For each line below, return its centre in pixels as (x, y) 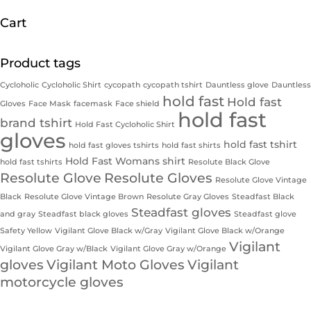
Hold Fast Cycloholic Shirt (125, 124)
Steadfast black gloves (83, 214)
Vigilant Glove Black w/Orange (225, 230)
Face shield (137, 103)
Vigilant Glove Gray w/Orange (168, 249)
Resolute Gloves (158, 178)
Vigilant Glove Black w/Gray (109, 230)
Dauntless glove (237, 85)
